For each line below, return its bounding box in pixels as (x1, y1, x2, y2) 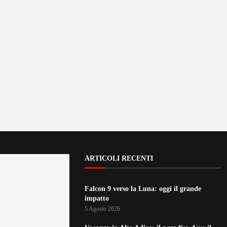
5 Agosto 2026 (85, 205, 120, 212)
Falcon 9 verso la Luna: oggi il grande (85, 185, 201, 193)
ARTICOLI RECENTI (85, 155, 153, 162)
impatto (85, 195, 109, 202)
